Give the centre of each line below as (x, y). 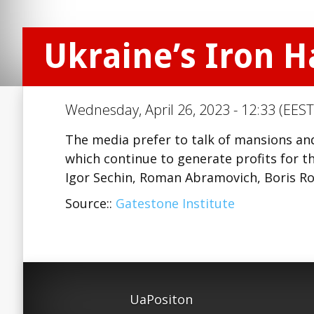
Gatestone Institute (175, 203)
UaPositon (161, 299)
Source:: (90, 203)
